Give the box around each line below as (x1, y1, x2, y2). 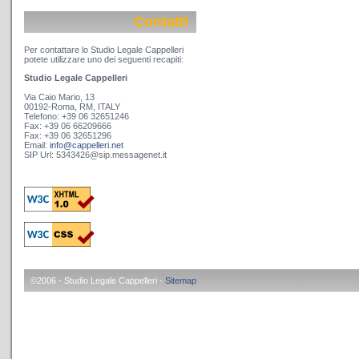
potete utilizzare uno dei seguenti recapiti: (24, 54, 184, 65)
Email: (24, 139, 50, 150)
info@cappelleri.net (50, 139, 123, 150)
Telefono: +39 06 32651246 (24, 111, 129, 121)
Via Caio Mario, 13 (24, 91, 95, 102)
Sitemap (165, 276, 196, 286)
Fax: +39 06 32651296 (24, 130, 111, 140)
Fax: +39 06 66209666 (24, 120, 111, 131)
